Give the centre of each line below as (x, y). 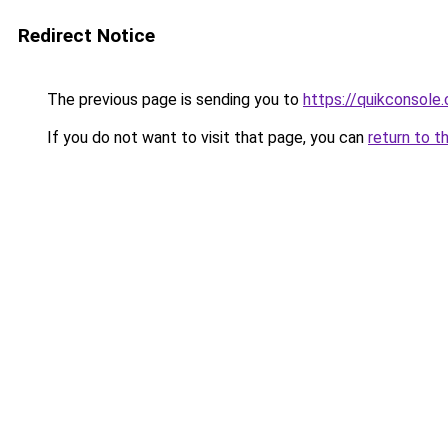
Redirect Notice (86, 35)
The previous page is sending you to (173, 99)
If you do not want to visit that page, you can (205, 137)
